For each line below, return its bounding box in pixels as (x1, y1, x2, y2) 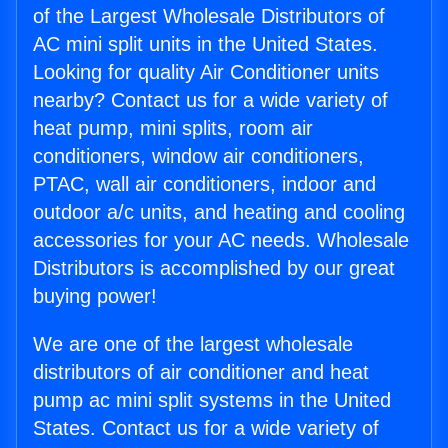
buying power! (33, 285, 157, 308)
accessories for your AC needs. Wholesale (33, 229, 409, 252)
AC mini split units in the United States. (33, 33, 378, 56)
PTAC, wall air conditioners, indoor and (33, 173, 376, 196)
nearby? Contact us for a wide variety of (33, 89, 388, 112)
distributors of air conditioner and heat (33, 361, 369, 384)
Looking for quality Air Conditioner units (33, 61, 379, 84)
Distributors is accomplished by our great (33, 257, 395, 280)
